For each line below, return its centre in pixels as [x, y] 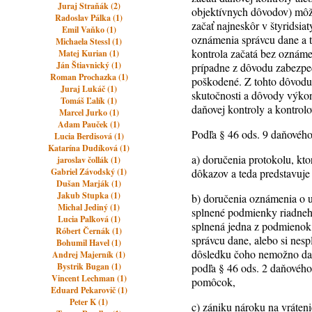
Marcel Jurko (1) [89, 112]
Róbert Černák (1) [89, 231]
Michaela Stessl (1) [89, 41]
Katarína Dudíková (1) [89, 148]
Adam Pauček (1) [89, 124]
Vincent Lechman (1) [89, 278]
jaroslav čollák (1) [89, 160]
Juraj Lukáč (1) [89, 89]
